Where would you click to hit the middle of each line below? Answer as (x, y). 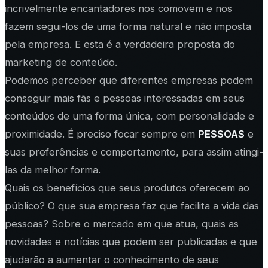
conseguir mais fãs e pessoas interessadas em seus (125, 98)
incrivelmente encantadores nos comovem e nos (118, 8)
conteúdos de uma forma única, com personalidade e (130, 116)
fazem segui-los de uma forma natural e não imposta (128, 26)
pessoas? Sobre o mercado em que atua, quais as (122, 223)
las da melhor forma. (53, 170)
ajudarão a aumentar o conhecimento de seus (112, 259)
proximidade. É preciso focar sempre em (101, 134)
